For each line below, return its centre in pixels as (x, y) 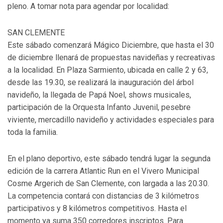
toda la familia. (33, 132)
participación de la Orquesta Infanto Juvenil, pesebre (99, 107)
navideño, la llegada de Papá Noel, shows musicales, (99, 95)
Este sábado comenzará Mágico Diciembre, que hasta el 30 (111, 45)
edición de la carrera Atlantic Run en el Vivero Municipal (103, 171)
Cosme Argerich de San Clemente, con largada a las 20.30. (108, 183)
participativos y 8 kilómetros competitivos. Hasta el (97, 208)
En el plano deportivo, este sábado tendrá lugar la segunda (109, 158)
